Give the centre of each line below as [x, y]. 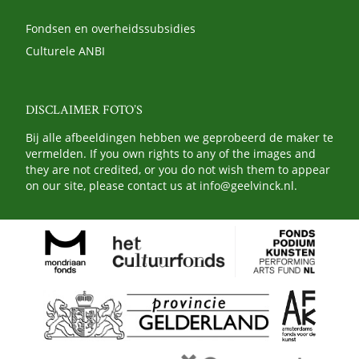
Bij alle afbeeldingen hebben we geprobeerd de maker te [179, 137]
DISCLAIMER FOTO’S [84, 110]
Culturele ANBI [65, 50]
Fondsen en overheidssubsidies [111, 28]
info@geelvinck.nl [247, 185]
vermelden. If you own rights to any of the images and [171, 153]
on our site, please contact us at [113, 185]
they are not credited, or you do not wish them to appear [178, 169]
